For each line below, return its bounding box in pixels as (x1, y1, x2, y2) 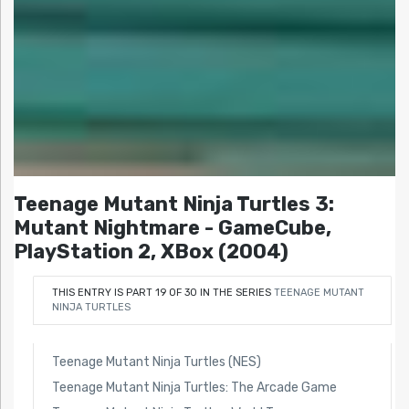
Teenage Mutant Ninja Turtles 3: (14, 192, 334, 217)
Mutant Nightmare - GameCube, (14, 215, 331, 241)
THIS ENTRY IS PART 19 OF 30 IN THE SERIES (51, 286, 274, 299)
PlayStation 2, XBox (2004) (14, 239, 288, 265)
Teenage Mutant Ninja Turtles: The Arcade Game (51, 379, 337, 395)
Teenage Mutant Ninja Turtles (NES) (51, 353, 261, 370)
